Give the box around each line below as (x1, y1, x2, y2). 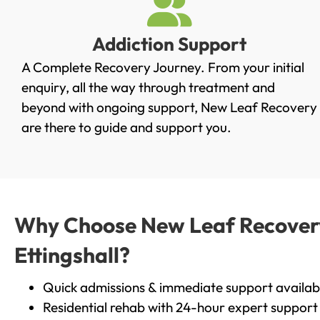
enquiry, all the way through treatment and (21, 79, 275, 96)
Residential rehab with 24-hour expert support (43, 298, 318, 316)
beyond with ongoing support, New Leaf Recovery (21, 99, 317, 116)
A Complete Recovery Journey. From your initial (21, 59, 304, 76)
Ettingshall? (14, 241, 130, 269)
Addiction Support (92, 32, 247, 56)
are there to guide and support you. (21, 119, 231, 136)
